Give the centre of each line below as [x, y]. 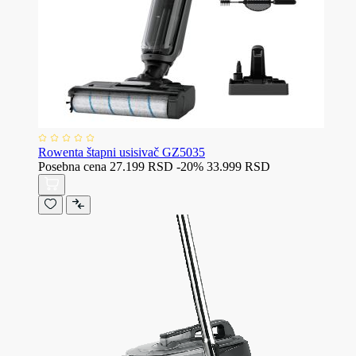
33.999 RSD [238, 166]
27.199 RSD [141, 166]
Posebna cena [72, 166]
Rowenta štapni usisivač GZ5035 [122, 152]
